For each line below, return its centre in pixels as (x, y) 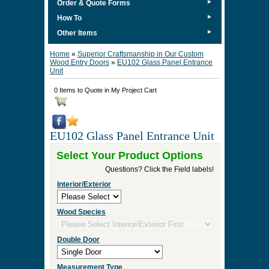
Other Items (77, 33)
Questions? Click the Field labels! (159, 169)
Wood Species (81, 212)
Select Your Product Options (130, 156)
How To (69, 18)
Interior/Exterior (84, 184)
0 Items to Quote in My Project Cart (105, 90)
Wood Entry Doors (80, 62)
